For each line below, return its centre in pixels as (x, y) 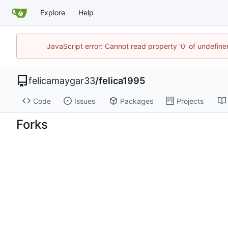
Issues (84, 101)
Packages (136, 101)
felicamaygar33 (62, 81)
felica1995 (122, 81)
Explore (53, 12)
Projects (190, 101)
